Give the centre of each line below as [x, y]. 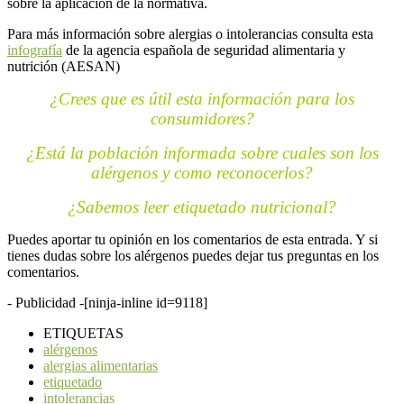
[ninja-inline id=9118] [146, 303]
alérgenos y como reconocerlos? [202, 173]
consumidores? [202, 119]
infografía [35, 50]
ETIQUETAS [83, 334]
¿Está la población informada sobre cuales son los [202, 153]
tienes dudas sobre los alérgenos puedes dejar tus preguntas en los [193, 256]
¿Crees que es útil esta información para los [202, 99]
